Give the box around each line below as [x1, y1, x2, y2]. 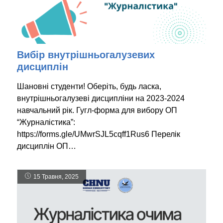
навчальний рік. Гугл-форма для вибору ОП [17, 106, 177, 115]
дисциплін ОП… [17, 142, 76, 151]
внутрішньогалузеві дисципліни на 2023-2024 [17, 94, 185, 103]
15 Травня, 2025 [33, 173, 79, 181]
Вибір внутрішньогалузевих [17, 49, 155, 61]
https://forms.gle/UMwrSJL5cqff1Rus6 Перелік [17, 130, 180, 139]
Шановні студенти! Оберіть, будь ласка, [17, 82, 161, 91]
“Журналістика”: [17, 118, 75, 127]
